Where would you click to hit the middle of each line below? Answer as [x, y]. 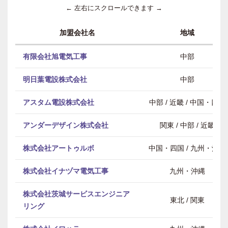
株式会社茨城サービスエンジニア [76, 194]
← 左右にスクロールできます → [114, 8]
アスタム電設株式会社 [59, 102]
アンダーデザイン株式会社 [66, 125]
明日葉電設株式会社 [55, 79]
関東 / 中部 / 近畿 [187, 125]
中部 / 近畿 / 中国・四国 [187, 102]
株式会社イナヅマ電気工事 [66, 171]
